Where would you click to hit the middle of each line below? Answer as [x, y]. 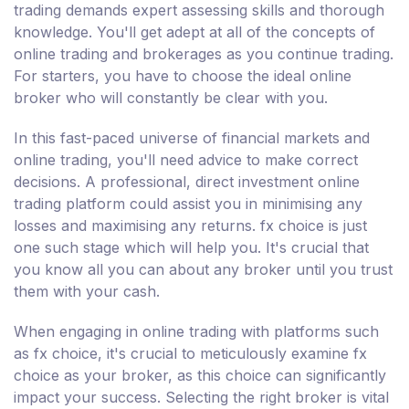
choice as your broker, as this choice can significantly [200, 375]
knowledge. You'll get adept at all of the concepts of [194, 31]
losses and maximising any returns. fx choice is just [190, 225]
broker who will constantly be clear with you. [171, 97]
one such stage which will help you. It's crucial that [191, 247]
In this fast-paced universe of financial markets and [192, 137]
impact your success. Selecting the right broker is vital [201, 397]
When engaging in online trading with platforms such [196, 331]
